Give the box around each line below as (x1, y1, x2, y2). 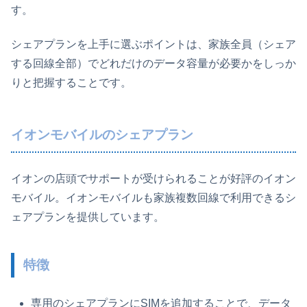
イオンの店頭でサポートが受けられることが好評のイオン (11, 172, 296, 184)
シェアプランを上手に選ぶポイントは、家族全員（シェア (11, 38, 296, 51)
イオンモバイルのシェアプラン (11, 127, 193, 143)
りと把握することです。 (11, 77, 132, 89)
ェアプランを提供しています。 (11, 210, 164, 223)
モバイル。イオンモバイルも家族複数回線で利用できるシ (11, 191, 296, 204)
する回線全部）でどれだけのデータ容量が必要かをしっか (11, 58, 296, 70)
